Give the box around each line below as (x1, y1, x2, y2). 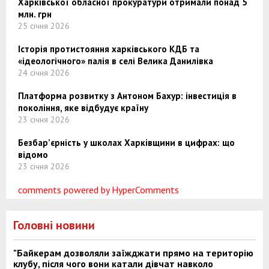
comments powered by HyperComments (18, 183, 179, 196)
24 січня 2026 (18, 67, 70, 78)
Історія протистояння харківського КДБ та (18, 43, 199, 55)
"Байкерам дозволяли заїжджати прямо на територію (13, 246, 253, 259)
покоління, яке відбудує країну (18, 101, 148, 113)
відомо (18, 148, 48, 160)
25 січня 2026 (18, 20, 70, 31)
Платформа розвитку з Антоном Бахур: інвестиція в (18, 89, 237, 101)
